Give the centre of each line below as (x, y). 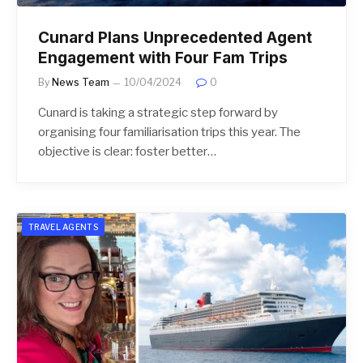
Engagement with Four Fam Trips (163, 58)
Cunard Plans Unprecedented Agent (175, 38)
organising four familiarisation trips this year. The (169, 132)
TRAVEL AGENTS (63, 227)
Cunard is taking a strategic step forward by (158, 113)
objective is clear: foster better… (127, 152)
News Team (81, 83)
